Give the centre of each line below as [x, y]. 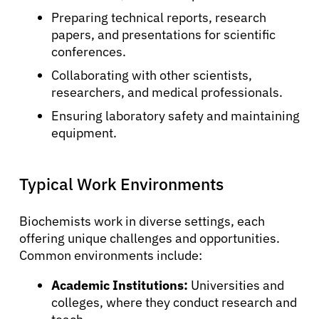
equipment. [84, 132]
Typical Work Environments [121, 183]
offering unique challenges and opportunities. [150, 238]
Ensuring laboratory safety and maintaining [176, 115]
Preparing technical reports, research [159, 17]
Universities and [236, 285]
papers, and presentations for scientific [163, 34]
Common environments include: [111, 255]
